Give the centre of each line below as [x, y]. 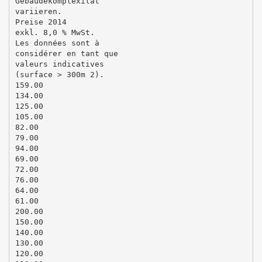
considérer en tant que [66, 53]
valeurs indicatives [59, 64]
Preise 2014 [41, 22]
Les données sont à [57, 43]
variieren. [38, 11]
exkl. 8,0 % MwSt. [55, 32]
